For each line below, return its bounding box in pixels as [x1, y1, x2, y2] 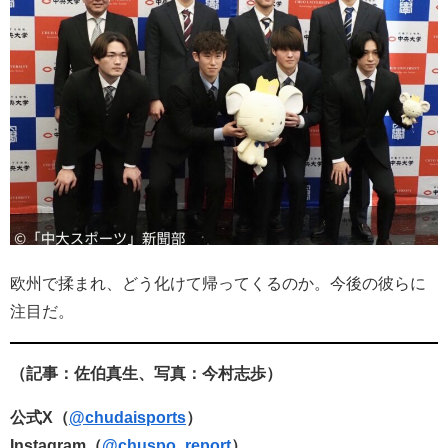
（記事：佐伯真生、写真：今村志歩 [10, 365, 266, 383]
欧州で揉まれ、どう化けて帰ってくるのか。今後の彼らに [10, 274, 426, 292]
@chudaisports [69, 409, 186, 427]
